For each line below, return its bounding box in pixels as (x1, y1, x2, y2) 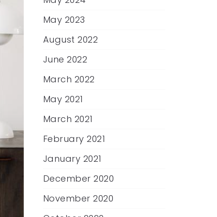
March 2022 (43, 73, 95, 85)
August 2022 (43, 33, 98, 46)
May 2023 (43, 14, 85, 26)
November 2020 (43, 192, 113, 204)
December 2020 (43, 172, 114, 185)
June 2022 (43, 53, 87, 65)
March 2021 (43, 113, 93, 125)
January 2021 (43, 153, 102, 165)
